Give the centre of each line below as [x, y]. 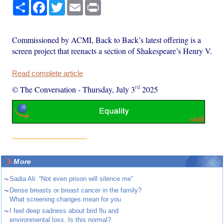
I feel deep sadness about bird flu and [64, 211]
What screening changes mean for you [65, 199]
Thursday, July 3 [109, 89]
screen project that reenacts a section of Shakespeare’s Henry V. [112, 50]
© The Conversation [44, 89]
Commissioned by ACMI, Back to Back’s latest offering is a [107, 39]
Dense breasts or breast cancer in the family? [76, 190]
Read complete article [48, 73]
